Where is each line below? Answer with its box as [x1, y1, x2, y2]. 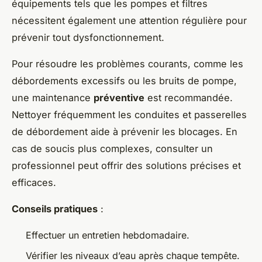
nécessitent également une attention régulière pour [12, 15, 247, 27]
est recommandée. [144, 92, 233, 104]
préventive [94, 92, 144, 104]
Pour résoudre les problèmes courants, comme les [12, 58, 243, 70]
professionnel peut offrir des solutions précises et [12, 160, 241, 172]
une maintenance [12, 92, 94, 104]
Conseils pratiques [12, 203, 98, 215]
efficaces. [12, 177, 56, 189]
